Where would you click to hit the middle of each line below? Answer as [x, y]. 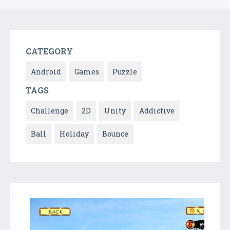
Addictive [157, 110]
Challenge [50, 110]
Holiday [74, 133]
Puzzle [125, 71]
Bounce [115, 133]
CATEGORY [49, 51]
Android [46, 71]
